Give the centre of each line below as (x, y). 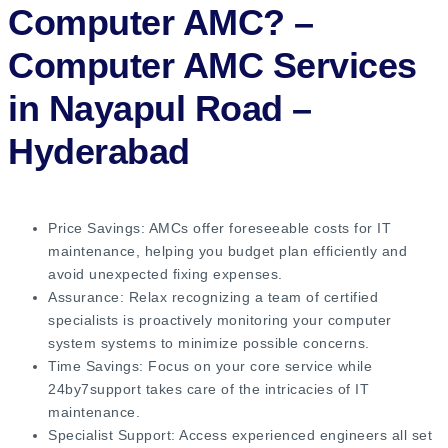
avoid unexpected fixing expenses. (165, 274)
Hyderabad (103, 152)
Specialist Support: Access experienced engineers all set (240, 435)
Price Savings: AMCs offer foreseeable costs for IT (219, 228)
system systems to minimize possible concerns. (209, 343)
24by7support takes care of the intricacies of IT (208, 389)
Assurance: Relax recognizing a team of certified (213, 297)
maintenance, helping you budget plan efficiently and (227, 251)
